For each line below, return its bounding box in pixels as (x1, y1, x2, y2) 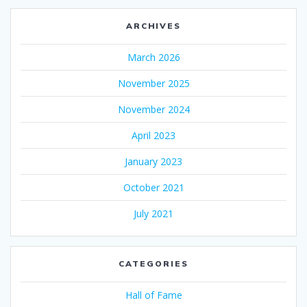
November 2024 (117, 103, 190, 116)
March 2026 (127, 51, 180, 64)
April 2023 (132, 129, 175, 143)
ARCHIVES (125, 21, 182, 32)
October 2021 (123, 181, 184, 195)
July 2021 (134, 207, 173, 221)
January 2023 (125, 155, 182, 169)
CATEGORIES (119, 258, 188, 269)
